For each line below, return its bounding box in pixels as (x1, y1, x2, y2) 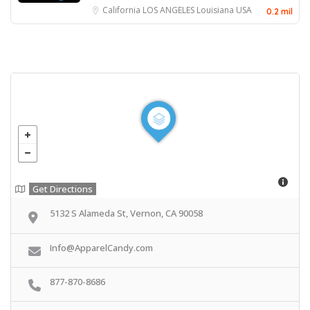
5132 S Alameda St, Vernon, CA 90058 (50, 207, 203, 220)
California (102, 4, 143, 17)
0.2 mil (266, 6, 293, 17)
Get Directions (33, 183, 93, 196)
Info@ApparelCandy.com (50, 241, 153, 254)
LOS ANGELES (143, 4, 197, 17)
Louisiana (197, 4, 236, 17)
